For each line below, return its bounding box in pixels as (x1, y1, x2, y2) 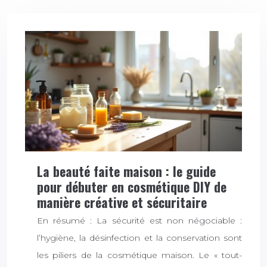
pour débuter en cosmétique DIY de (37, 176, 226, 196)
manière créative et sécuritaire (37, 192, 207, 212)
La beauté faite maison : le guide (37, 161, 216, 181)
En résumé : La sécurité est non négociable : (37, 215, 242, 226)
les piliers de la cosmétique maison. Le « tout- (37, 250, 242, 261)
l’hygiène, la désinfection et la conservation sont (37, 232, 242, 244)
